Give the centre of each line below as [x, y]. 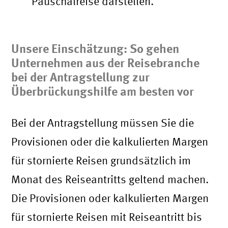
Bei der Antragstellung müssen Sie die [103, 123]
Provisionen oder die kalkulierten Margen [110, 142]
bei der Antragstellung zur [81, 77]
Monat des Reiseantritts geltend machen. [110, 179]
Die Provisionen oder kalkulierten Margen [110, 198]
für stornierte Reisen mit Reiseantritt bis [107, 217]
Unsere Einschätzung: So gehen [95, 49]
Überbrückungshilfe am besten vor [103, 91]
